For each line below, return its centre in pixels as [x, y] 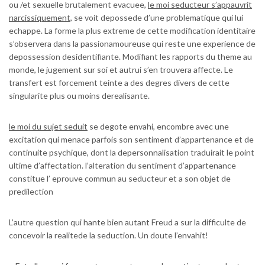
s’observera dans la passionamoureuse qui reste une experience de [132, 44]
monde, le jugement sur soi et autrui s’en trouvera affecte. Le [121, 70]
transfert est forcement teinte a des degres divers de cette [119, 83]
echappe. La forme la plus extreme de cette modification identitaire [132, 31]
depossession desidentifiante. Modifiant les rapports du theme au [130, 57]
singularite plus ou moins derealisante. [79, 96]
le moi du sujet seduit [48, 127]
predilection [31, 192]
